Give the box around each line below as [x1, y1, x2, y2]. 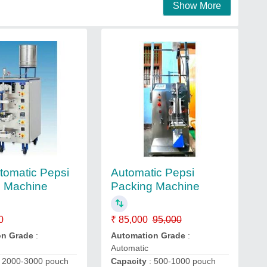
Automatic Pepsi [110, 166, 194, 179]
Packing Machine [110, 179, 200, 193]
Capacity [110, 256, 149, 266]
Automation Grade [110, 231, 188, 240]
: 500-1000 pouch [148, 256, 216, 266]
